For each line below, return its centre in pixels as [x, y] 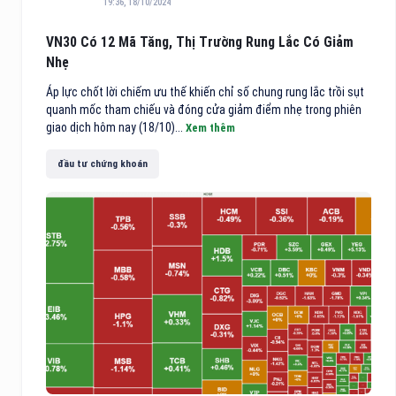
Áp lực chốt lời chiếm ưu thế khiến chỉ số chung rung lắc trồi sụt [205, 92]
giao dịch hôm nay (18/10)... [116, 128]
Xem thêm [210, 128]
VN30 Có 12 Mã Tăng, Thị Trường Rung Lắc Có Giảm [200, 42]
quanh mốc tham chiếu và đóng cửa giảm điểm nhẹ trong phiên [204, 110]
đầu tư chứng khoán [103, 163]
